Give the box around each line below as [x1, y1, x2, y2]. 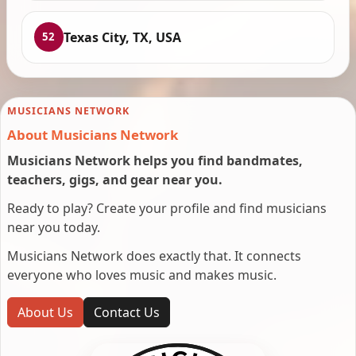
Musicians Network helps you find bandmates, [7, 152, 303, 170]
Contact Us [94, 304, 160, 322]
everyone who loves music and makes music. [7, 266, 277, 284]
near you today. [7, 219, 100, 237]
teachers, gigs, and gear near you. [7, 171, 222, 189]
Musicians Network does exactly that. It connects [7, 247, 301, 265]
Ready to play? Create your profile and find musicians [7, 199, 327, 218]
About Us [17, 304, 73, 322]
